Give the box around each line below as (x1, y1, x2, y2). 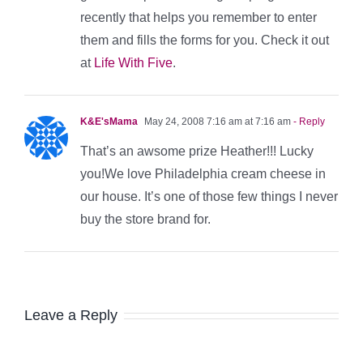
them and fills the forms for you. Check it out (80, 32, 329, 47)
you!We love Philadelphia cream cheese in (80, 166, 326, 181)
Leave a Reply (24, 306, 117, 323)
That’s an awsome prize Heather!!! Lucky (80, 143, 314, 158)
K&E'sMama (80, 115, 138, 127)
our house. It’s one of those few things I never (80, 189, 338, 203)
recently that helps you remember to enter (80, 10, 317, 24)
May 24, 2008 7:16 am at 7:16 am (142, 115, 291, 127)
